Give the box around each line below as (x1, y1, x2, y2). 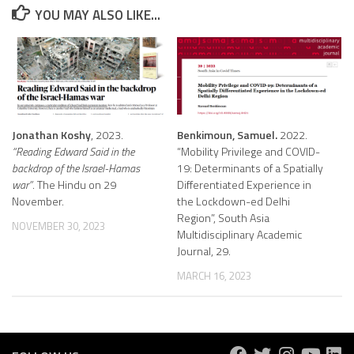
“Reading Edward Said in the (12, 143, 134, 160)
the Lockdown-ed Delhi (177, 193, 290, 210)
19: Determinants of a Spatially (177, 160, 323, 177)
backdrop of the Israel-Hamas (12, 160, 140, 177)
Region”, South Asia (177, 209, 269, 227)
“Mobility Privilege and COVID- (177, 143, 320, 160)
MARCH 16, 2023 (177, 268, 251, 284)
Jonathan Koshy (12, 126, 91, 144)
